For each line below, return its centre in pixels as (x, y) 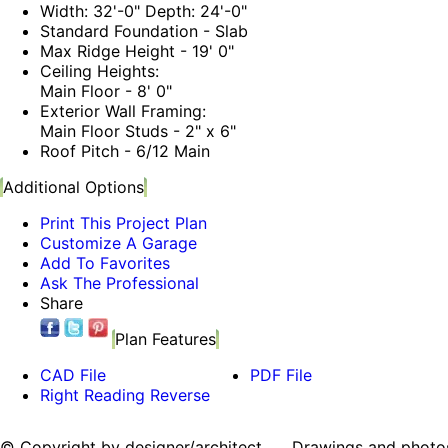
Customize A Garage (118, 243)
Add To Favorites (105, 263)
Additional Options (73, 187)
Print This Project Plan (123, 223)
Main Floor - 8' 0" (106, 91)
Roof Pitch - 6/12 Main (125, 151)
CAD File (73, 375)
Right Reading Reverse (125, 395)
